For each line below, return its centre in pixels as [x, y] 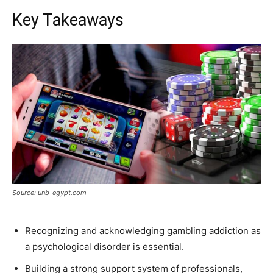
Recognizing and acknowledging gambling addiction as [143, 230]
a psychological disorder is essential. [105, 246]
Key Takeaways [68, 20]
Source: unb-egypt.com [49, 192]
